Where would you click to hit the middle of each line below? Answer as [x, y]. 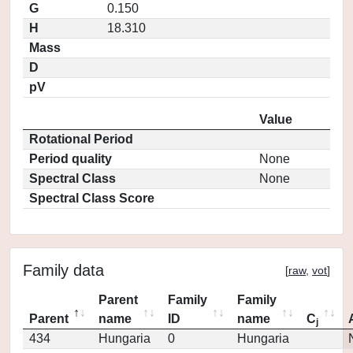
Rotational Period [81, 139]
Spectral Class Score [92, 198]
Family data [63, 270]
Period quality [71, 159]
